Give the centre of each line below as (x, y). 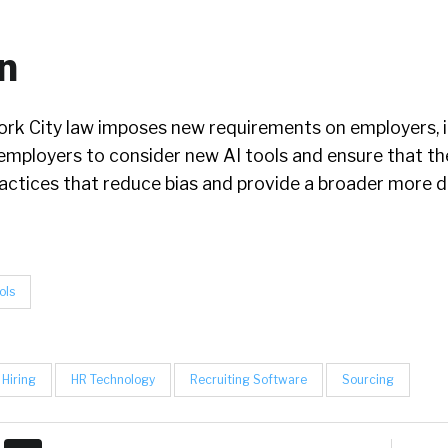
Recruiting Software (248, 379)
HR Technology (113, 379)
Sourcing (368, 379)
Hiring (19, 379)
